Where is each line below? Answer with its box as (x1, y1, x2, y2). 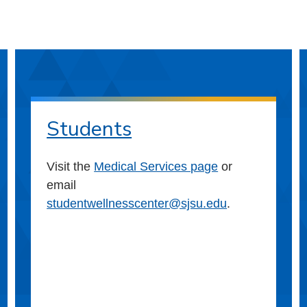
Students (47, 114, 132, 143)
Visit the (47, 159, 95, 173)
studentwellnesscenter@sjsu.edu (47, 196, 228, 210)
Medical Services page (94, 159, 219, 173)
